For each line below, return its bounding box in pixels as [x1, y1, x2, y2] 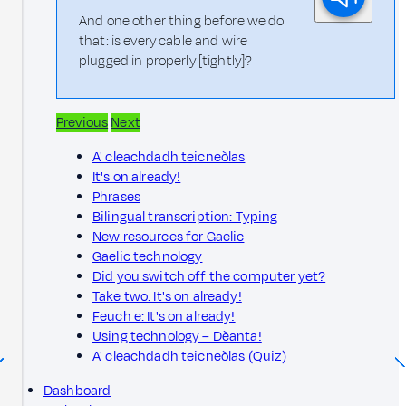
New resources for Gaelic [92, 227, 245, 247]
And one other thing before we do [79, 12, 285, 32]
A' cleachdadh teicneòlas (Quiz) [92, 347, 287, 367]
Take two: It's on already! [92, 287, 242, 307]
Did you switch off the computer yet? [92, 267, 326, 287]
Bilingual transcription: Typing [92, 208, 278, 227]
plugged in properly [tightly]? [79, 52, 253, 72]
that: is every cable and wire [79, 32, 248, 52]
